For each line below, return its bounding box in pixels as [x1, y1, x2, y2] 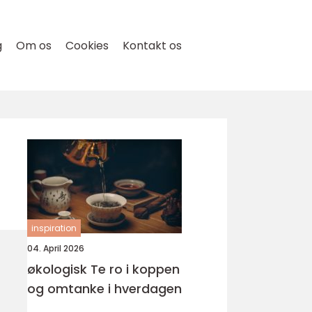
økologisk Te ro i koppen [27, 260, 109, 278]
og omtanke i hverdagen [27, 280, 182, 297]
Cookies [65, 38, 109, 54]
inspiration [31, 222, 77, 234]
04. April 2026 [27, 242, 84, 254]
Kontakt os [123, 38, 182, 54]
